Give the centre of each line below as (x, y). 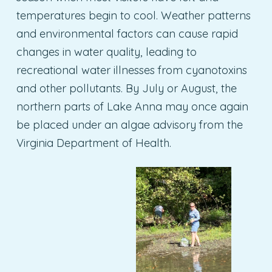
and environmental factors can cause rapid (127, 34)
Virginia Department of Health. (93, 143)
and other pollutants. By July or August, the (126, 89)
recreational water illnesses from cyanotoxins (131, 70)
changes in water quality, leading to (106, 52)
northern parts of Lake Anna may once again (132, 107)
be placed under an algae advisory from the (129, 125)
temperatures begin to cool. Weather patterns (133, 16)
